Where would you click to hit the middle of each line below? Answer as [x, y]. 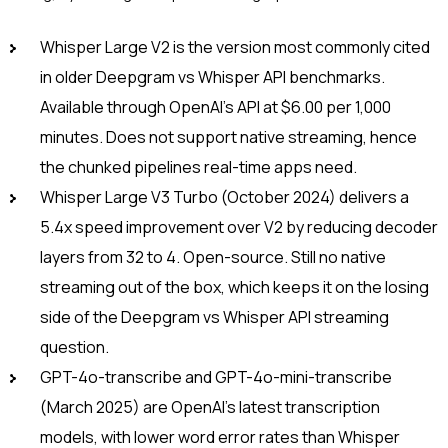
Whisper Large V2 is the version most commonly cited [235, 47]
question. [74, 347]
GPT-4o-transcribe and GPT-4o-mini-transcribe [216, 377]
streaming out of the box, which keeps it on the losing [234, 287]
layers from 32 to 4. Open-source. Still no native [213, 257]
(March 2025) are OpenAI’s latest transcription [210, 407]
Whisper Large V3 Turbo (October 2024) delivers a [224, 197]
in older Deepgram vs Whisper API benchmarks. [212, 77]
